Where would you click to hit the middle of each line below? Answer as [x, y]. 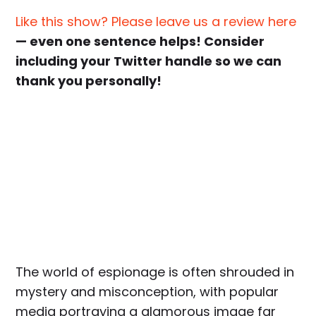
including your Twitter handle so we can [149, 61]
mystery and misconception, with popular [147, 292]
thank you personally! [89, 81]
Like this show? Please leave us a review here [156, 22]
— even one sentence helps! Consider [140, 42]
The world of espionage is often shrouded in [155, 272]
